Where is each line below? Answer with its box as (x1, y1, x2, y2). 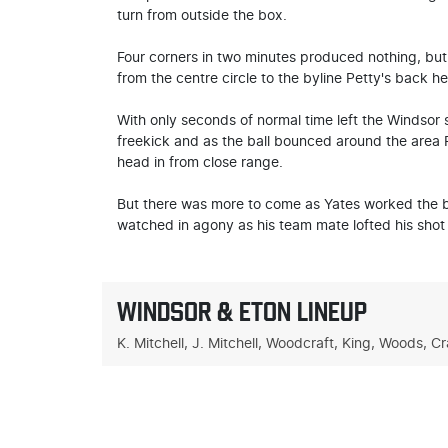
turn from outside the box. (117, 8, 287, 23)
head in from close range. (117, 155, 283, 170)
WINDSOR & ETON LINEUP (117, 299, 367, 323)
